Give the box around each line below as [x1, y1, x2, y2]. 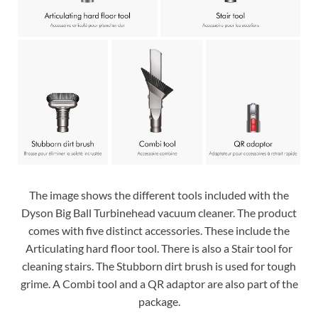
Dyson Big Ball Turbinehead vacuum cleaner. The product [21, 205, 297, 219]
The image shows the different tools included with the [29, 187, 289, 202]
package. [138, 294, 180, 308]
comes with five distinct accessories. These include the [28, 223, 290, 237]
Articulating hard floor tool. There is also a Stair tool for [26, 241, 292, 255]
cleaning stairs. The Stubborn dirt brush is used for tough [22, 258, 296, 273]
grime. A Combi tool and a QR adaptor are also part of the [20, 276, 298, 290]
